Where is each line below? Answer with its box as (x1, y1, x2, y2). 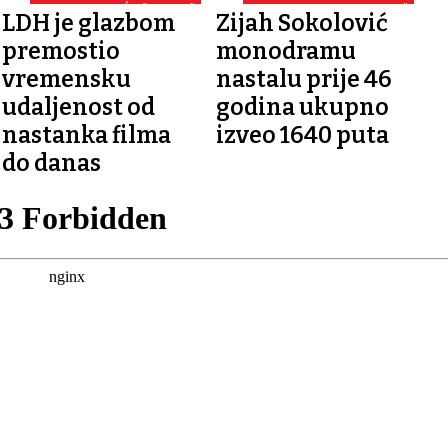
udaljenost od (2, 92, 156, 121)
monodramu (215, 36, 356, 65)
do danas (2, 148, 102, 177)
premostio (2, 36, 121, 65)
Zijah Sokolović (215, 8, 388, 37)
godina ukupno (215, 92, 389, 121)
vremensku (2, 64, 132, 93)
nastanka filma (2, 120, 172, 149)
